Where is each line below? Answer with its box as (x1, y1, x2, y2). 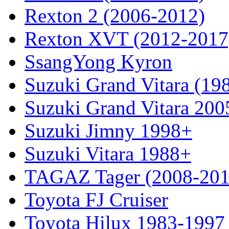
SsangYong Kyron (25, 50, 172, 73)
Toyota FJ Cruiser (25, 188, 168, 211)
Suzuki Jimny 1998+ (25, 119, 192, 142)
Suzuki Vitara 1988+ (25, 142, 191, 165)
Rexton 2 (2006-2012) (25, 4, 205, 27)
